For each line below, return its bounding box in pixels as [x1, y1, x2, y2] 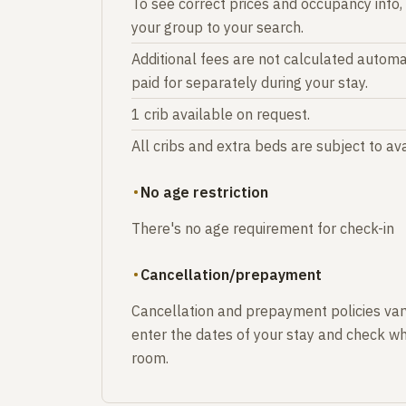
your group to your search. [131, 17, 304, 36]
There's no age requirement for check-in [131, 218, 394, 237]
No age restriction [140, 182, 268, 201]
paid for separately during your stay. [131, 72, 368, 92]
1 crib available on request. [131, 104, 310, 123]
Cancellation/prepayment [140, 265, 322, 284]
